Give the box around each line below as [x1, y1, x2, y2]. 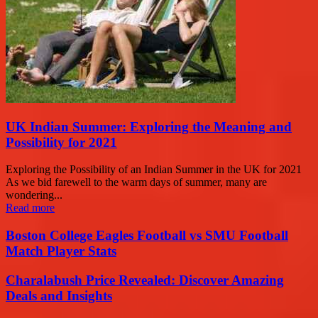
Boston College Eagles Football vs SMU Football [6, 228, 288, 243]
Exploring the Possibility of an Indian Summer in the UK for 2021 [6, 163, 302, 176]
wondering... [6, 189, 62, 202]
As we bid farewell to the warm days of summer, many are [6, 176, 267, 189]
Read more [6, 202, 55, 214]
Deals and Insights [6, 287, 112, 303]
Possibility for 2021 [6, 134, 117, 150]
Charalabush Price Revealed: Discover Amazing [6, 272, 284, 287]
